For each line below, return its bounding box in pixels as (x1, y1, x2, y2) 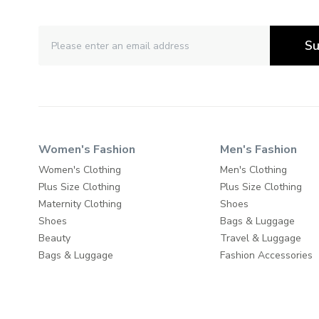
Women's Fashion (38, 142, 135, 158)
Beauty (38, 231, 70, 246)
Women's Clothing (38, 163, 121, 177)
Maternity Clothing (38, 197, 122, 211)
